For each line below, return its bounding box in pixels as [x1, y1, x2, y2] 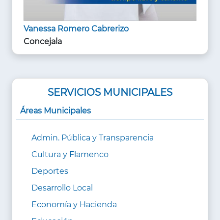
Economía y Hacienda [31, 199, 117, 209]
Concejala [24, 36, 62, 46]
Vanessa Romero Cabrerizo [24, 24, 129, 33]
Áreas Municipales [20, 106, 91, 115]
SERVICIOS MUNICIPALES [48, 86, 172, 98]
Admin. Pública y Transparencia [31, 133, 154, 142]
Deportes [31, 166, 68, 176]
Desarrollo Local [31, 183, 93, 192]
